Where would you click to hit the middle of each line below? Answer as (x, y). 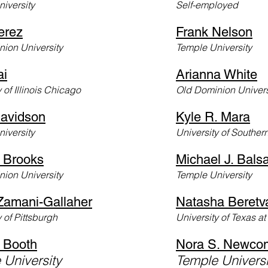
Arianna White (217, 74)
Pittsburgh (34, 217)
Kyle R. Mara (213, 117)
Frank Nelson (214, 32)
